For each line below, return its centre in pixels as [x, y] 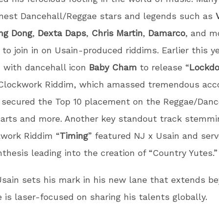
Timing [74, 136]
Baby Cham [114, 67]
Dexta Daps [62, 33]
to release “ [164, 67]
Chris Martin [117, 33]
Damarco [167, 33]
